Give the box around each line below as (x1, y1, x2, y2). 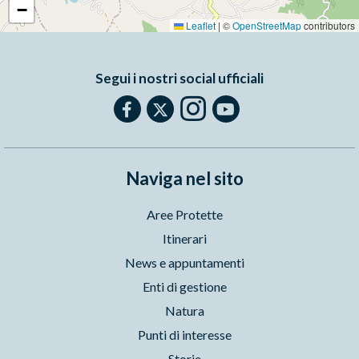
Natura (164, 302, 204, 318)
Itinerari (162, 230, 207, 246)
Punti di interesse (137, 326, 232, 342)
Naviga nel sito (125, 167, 244, 189)
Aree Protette (146, 206, 223, 222)
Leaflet (184, 18, 216, 32)
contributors (301, 18, 355, 32)
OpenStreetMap (232, 18, 301, 32)
